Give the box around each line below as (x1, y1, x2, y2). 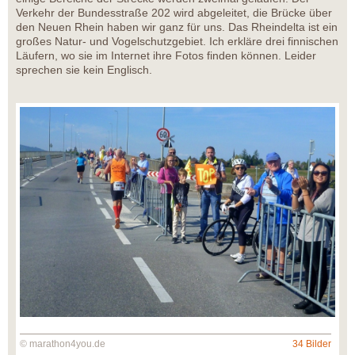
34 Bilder (292, 338, 331, 349)
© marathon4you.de (20, 338, 105, 349)
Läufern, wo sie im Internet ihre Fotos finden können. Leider (16, 48, 316, 62)
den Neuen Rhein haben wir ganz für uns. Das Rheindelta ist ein (16, 20, 338, 33)
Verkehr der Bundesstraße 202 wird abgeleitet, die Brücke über (16, 6, 332, 19)
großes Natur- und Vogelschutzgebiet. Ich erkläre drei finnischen (16, 34, 338, 48)
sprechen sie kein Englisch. (16, 63, 152, 76)
